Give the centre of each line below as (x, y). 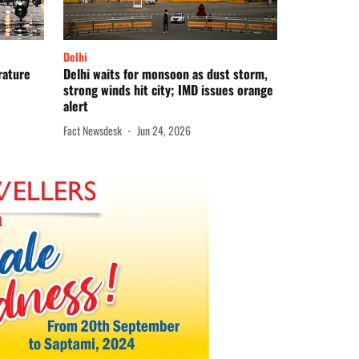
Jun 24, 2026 (164, 130)
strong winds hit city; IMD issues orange (168, 90)
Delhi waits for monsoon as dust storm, (165, 74)
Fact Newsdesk (93, 130)
